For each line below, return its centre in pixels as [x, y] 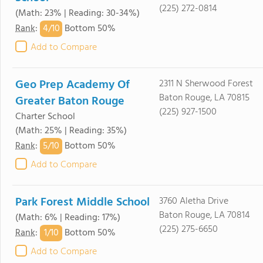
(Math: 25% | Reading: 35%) [71, 131]
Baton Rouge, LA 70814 [204, 215]
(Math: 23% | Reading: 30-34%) [77, 14]
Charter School [45, 117]
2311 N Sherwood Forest [206, 84]
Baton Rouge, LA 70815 [204, 98]
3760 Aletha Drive [193, 201]
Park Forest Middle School [82, 203]
